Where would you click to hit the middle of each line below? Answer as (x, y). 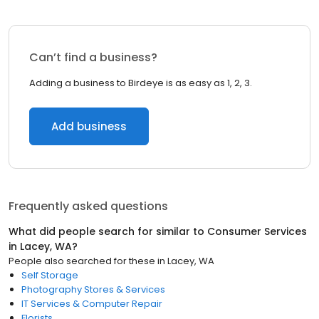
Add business (89, 126)
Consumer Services (257, 231)
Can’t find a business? (93, 57)
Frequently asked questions (88, 206)
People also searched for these (82, 261)
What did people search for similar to (108, 231)
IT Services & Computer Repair (92, 304)
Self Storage (50, 275)
